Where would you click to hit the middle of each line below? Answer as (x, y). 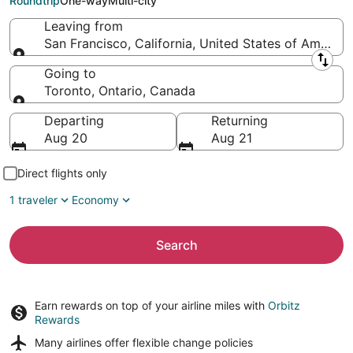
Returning (240, 121)
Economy (95, 200)
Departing (74, 121)
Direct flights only (62, 173)
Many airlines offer (84, 342)
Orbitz (284, 305)
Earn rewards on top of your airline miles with (151, 305)
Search (176, 245)
